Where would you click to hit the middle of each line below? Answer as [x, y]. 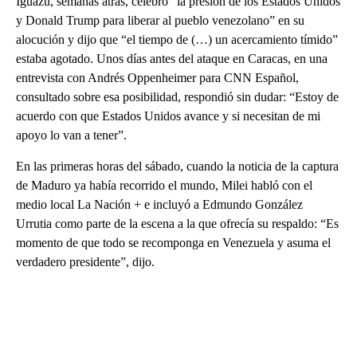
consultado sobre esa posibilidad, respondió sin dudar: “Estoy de [177, 97]
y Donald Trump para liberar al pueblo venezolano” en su [160, 21]
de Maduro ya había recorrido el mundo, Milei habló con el [164, 186]
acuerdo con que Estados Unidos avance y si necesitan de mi [168, 116]
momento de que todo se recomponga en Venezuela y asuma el [173, 243]
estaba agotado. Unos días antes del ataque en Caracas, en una [172, 59]
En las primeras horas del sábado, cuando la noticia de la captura [177, 167]
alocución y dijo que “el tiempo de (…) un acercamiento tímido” [177, 40]
